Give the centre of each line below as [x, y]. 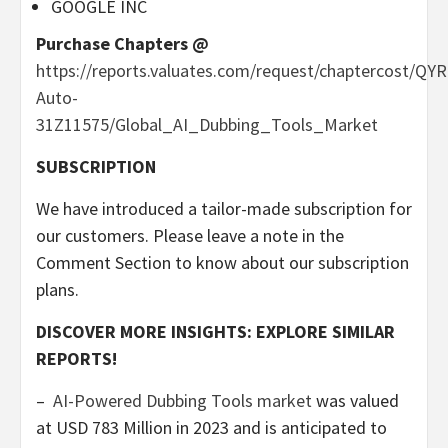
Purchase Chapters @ [122, 44]
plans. [57, 290]
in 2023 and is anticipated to [279, 428]
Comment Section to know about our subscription [222, 263]
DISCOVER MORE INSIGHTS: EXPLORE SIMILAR [215, 332]
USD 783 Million [114, 428]
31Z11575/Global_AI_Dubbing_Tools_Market [207, 125]
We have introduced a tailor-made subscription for [224, 209]
